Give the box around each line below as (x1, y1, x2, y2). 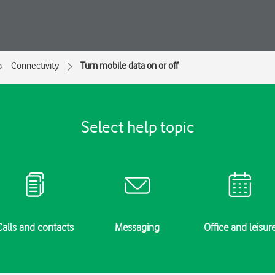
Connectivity (11, 60, 59, 71)
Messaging (115, 221, 160, 233)
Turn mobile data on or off (80, 60, 178, 71)
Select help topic (80, 117, 195, 136)
